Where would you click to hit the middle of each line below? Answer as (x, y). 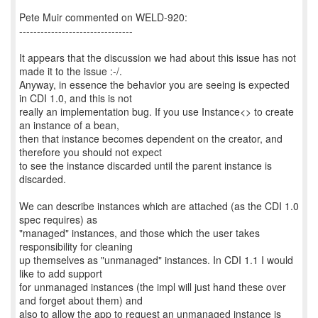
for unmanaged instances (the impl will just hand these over (153, 287)
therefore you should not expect (91, 152)
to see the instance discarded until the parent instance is (146, 165)
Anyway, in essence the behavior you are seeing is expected (154, 84)
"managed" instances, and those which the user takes (139, 233)
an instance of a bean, (69, 125)
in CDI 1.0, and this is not (76, 98)
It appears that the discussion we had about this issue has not (158, 57)
